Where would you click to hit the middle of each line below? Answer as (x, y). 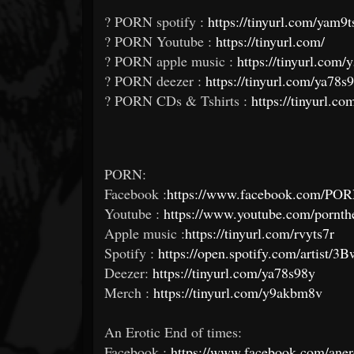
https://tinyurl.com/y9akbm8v (238, 292)
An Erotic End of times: (173, 331)
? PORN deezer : (155, 80)
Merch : (129, 292)
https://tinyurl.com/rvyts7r (260, 233)
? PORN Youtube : (160, 41)
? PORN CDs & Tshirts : (178, 100)
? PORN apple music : (171, 60)
